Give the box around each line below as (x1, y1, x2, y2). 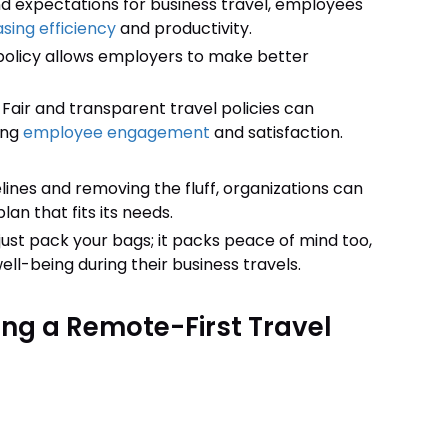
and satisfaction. (209, 121, 343, 144)
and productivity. (115, 17, 252, 40)
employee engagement (22, 121, 210, 144)
